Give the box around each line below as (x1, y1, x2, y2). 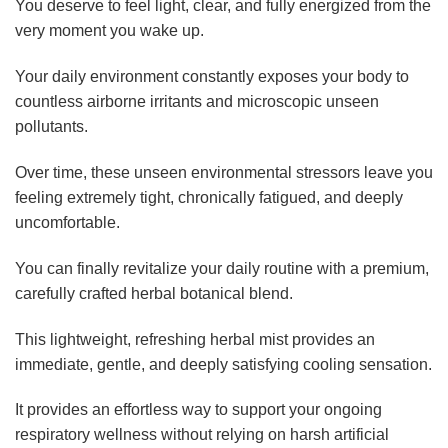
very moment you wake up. (15, 22, 204, 40)
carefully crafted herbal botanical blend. (15, 284, 293, 302)
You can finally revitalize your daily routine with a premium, (15, 259, 429, 277)
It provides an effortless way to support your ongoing (15, 401, 382, 419)
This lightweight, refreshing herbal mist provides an (15, 330, 375, 348)
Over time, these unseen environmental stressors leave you (15, 163, 433, 181)
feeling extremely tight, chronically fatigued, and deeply (15, 188, 403, 206)
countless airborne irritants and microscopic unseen (15, 93, 379, 111)
